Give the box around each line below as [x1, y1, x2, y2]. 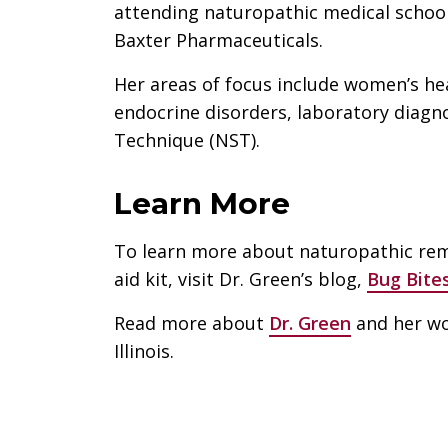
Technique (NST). [114, 127, 260, 152]
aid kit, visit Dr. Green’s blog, [114, 266, 367, 291]
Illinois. [114, 338, 174, 363]
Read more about [114, 310, 269, 335]
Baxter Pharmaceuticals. [114, 27, 323, 52]
